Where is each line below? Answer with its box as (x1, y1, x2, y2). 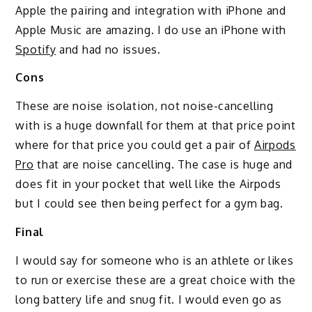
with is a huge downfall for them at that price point (15, 118, 296, 133)
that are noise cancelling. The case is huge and (33, 157, 293, 172)
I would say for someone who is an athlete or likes (15, 253, 294, 267)
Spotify (15, 42, 56, 56)
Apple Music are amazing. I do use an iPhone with (15, 22, 287, 37)
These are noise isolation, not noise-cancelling (15, 99, 274, 114)
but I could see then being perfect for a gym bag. (15, 196, 283, 211)
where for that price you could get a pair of (15, 138, 254, 153)
